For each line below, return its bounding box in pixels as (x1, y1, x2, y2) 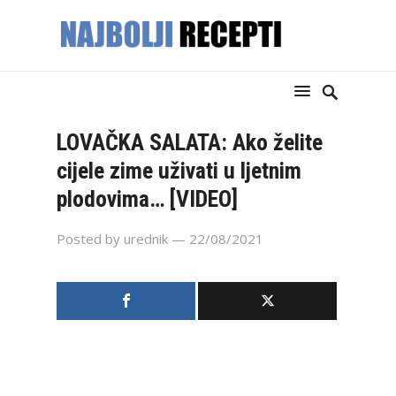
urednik (124, 230, 168, 247)
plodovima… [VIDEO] (57, 186, 238, 212)
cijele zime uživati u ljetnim (57, 157, 301, 184)
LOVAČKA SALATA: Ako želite (57, 129, 323, 156)
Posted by (57, 230, 124, 247)
